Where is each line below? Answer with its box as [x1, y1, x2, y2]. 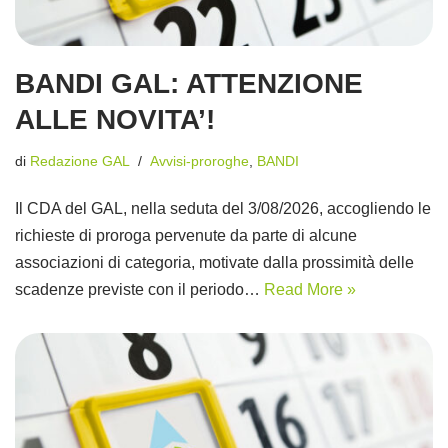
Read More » [264, 281, 356, 299]
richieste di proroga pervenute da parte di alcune [15, 227, 357, 245]
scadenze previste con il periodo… [15, 281, 264, 299]
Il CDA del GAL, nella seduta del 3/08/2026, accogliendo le [15, 200, 431, 218]
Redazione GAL [30, 153, 130, 170]
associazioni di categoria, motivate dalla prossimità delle [15, 254, 414, 272]
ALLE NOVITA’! [15, 104, 215, 136]
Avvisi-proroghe [150, 153, 249, 170]
